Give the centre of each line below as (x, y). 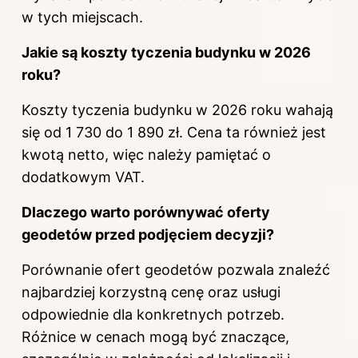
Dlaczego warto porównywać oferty (146, 212)
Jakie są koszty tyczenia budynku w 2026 (166, 52)
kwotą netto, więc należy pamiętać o (146, 154)
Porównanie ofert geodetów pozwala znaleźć (176, 269)
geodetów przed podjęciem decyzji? (148, 234)
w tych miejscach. (82, 17)
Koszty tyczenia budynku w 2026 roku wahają (177, 109)
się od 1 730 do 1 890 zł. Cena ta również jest (174, 132)
